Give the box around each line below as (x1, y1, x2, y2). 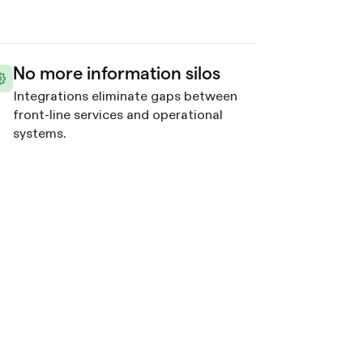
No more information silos (12, 62, 220, 83)
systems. (12, 126, 66, 141)
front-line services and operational (12, 108, 223, 122)
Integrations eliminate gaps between (12, 89, 237, 104)
